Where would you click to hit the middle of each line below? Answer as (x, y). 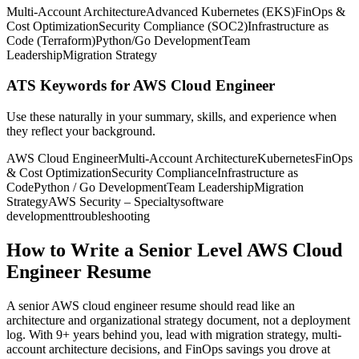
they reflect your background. (81, 131)
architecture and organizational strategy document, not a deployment (178, 320)
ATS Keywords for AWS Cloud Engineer (141, 86)
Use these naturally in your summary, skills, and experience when (171, 116)
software (202, 201)
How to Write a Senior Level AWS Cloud (174, 250)
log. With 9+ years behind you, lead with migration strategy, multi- (174, 334)
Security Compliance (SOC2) (173, 26)
